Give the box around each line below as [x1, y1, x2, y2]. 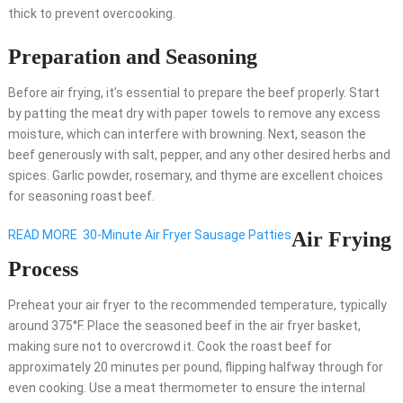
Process [7, 257, 78, 282]
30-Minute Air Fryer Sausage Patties [82, 228, 291, 243]
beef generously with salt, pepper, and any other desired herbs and [7, 148, 390, 163]
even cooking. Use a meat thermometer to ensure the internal [7, 381, 365, 396]
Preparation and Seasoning [7, 45, 257, 69]
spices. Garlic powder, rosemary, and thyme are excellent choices [7, 168, 383, 184]
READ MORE [7, 228, 77, 243]
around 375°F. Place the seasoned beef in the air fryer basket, [7, 318, 361, 334]
